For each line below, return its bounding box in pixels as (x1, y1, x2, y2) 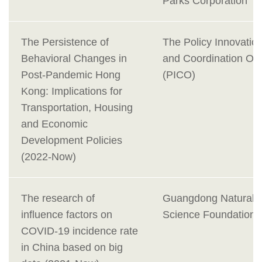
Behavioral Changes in (21, 53, 127, 65)
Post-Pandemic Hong (21, 69, 120, 81)
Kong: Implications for (21, 85, 122, 98)
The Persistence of (21, 36, 109, 49)
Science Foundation (163, 209, 256, 221)
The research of (21, 192, 95, 205)
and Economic (21, 118, 88, 130)
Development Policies (21, 135, 122, 147)
